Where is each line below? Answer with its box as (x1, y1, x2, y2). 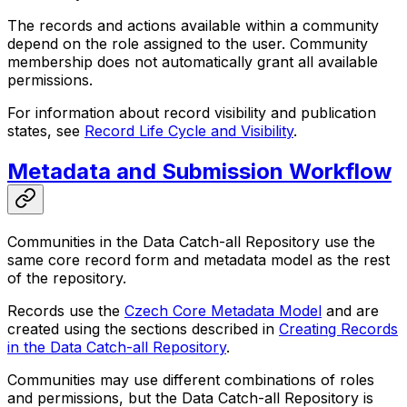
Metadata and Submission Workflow (7, 158, 392, 185)
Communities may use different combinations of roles (7, 371, 374, 390)
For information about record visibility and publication (7, 104, 376, 123)
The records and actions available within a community (7, 16, 379, 35)
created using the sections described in (7, 320, 279, 339)
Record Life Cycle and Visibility (84, 122, 293, 141)
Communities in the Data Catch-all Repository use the (7, 233, 375, 252)
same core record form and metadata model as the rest (7, 251, 390, 270)
